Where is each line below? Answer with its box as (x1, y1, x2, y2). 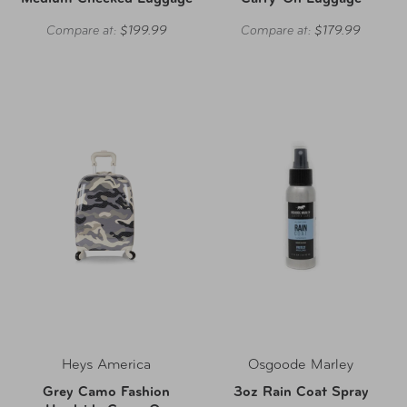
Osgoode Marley (248, 358, 353, 372)
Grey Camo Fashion (43, 385, 170, 400)
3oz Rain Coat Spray (233, 385, 369, 400)
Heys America (62, 358, 151, 372)
